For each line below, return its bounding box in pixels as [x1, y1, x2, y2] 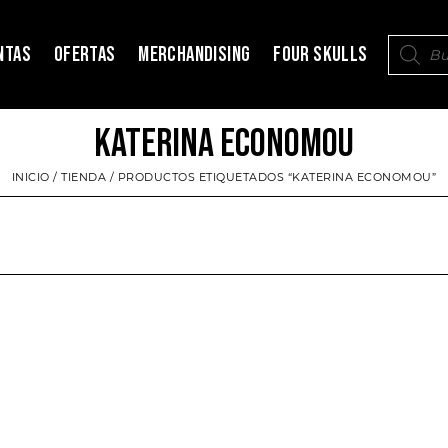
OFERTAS [53, 44, 116, 66]
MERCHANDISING [138, 44, 251, 66]
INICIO [11, 170, 50, 185]
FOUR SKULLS [273, 44, 368, 66]
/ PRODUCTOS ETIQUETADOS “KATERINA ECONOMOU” [106, 170, 437, 185]
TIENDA [61, 170, 107, 185]
